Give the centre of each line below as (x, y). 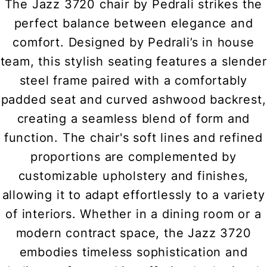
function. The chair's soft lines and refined (133, 138)
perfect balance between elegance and (133, 24)
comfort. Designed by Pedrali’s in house (133, 43)
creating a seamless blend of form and (133, 119)
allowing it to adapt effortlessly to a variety (133, 195)
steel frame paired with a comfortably (133, 81)
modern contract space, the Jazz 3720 (133, 233)
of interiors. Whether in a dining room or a (133, 214)
